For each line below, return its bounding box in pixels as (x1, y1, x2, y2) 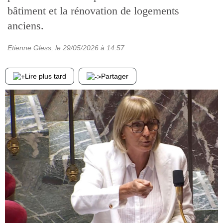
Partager (101, 72, 128, 80)
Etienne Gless (7, 44, 51, 52)
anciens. (7, 19, 44, 32)
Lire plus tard (25, 72, 66, 80)
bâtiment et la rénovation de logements (7, 4, 179, 17)
